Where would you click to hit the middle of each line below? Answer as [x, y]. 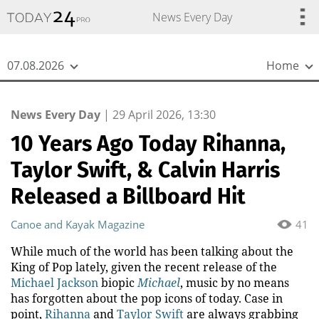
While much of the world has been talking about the [152, 251]
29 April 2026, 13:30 [164, 115]
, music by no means [235, 283]
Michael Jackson [54, 283]
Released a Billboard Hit [128, 197]
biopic [118, 283]
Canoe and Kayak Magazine [78, 224]
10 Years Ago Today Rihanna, [148, 144]
